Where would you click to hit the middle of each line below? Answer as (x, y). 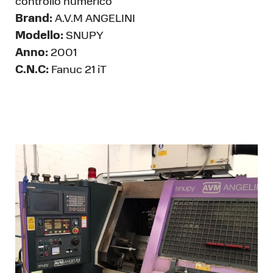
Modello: (39, 36)
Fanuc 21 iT (78, 70)
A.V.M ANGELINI (94, 19)
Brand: (34, 19)
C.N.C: (32, 70)
